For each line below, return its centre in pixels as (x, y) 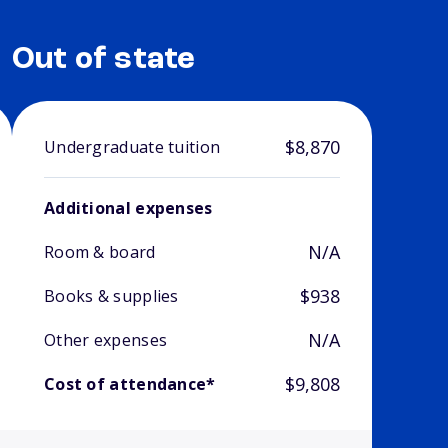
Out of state (103, 60)
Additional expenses (128, 208)
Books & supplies (111, 296)
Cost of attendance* (129, 384)
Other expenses (105, 340)
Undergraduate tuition (132, 147)
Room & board (99, 252)
